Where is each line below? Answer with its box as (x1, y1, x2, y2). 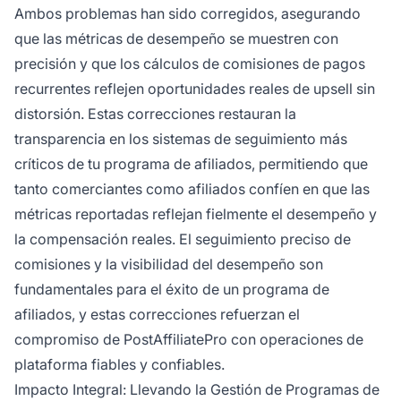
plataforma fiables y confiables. (14, 355, 225, 374)
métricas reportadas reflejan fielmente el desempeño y (14, 205, 377, 224)
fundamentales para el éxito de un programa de (14, 280, 329, 299)
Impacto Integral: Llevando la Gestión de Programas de (14, 380, 380, 399)
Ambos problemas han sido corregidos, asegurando (14, 4, 361, 23)
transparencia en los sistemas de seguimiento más (14, 130, 347, 149)
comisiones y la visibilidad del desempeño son (14, 255, 323, 274)
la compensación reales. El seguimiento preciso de (14, 230, 351, 249)
